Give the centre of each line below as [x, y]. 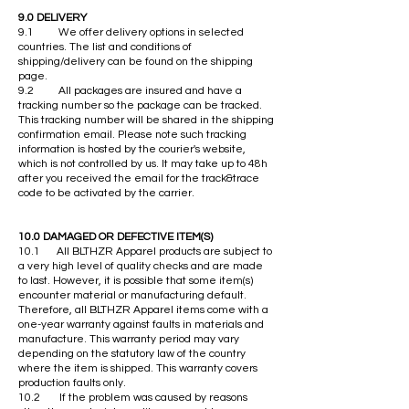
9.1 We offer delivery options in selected [131, 32]
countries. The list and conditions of [105, 47]
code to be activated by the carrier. [106, 193]
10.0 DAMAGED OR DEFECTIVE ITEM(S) [115, 236]
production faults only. [72, 383]
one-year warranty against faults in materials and [141, 324]
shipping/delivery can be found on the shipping [136, 61]
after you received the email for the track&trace [139, 178]
